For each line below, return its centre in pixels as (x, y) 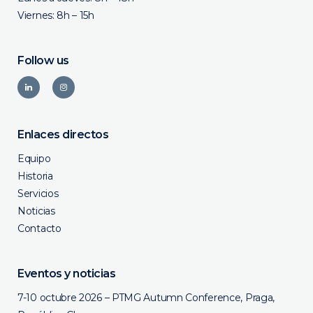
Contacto (39, 229)
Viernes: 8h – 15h (56, 16)
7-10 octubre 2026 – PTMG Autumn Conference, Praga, (146, 298)
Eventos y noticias (66, 274)
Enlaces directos (63, 135)
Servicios (38, 194)
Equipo (34, 159)
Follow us (43, 61)
